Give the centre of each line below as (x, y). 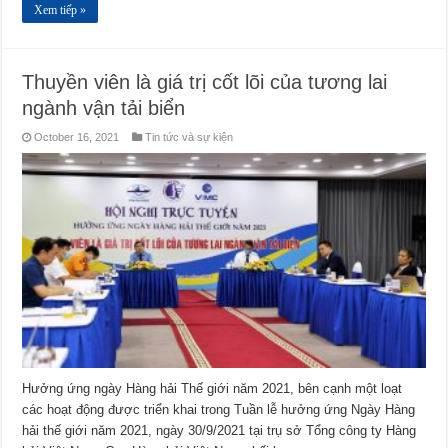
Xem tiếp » (60, 10)
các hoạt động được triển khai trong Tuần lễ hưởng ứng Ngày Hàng (219, 409)
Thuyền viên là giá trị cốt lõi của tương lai (205, 82)
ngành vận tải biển (104, 108)
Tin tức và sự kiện (189, 137)
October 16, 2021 (77, 137)
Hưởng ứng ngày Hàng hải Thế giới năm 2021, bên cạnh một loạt (212, 388)
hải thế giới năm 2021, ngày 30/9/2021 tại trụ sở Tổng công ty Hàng (219, 430)
